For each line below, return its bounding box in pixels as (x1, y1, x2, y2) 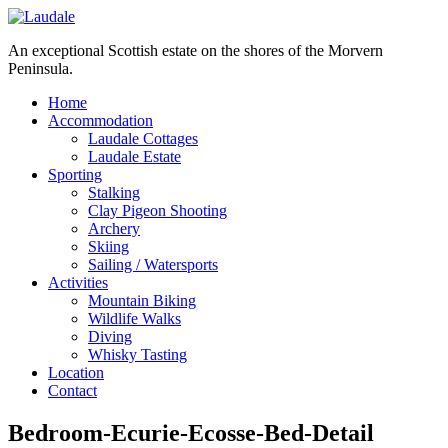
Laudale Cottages (88, 130, 198, 147)
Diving (88, 328, 132, 345)
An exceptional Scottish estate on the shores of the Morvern (8, 42, 383, 59)
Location (48, 364, 104, 381)
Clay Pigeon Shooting (88, 202, 227, 219)
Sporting (48, 166, 102, 183)
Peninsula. (8, 60, 73, 77)
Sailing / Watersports (88, 256, 218, 273)
